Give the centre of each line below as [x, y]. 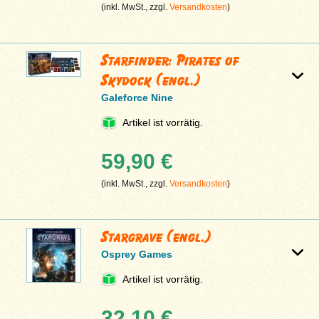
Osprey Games [137, 255]
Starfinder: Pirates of [171, 61]
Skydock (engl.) [151, 80]
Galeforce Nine [137, 98]
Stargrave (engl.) [157, 237]
